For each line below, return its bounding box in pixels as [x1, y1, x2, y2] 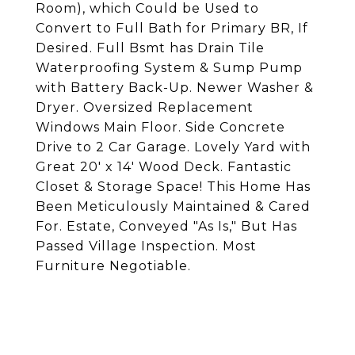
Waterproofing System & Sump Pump [36, 60, 303, 75]
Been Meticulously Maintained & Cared [36, 199, 311, 214]
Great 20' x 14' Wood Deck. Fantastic [36, 159, 292, 174]
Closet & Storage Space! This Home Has [36, 179, 311, 194]
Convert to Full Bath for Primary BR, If [36, 21, 308, 36]
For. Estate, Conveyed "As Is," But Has [36, 219, 297, 234]
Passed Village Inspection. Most [36, 239, 257, 254]
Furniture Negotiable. [36, 258, 191, 273]
